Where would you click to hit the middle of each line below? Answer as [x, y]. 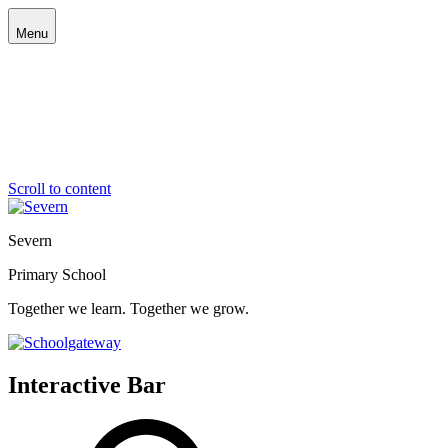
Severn [30, 240]
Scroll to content [59, 188]
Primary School [57, 274]
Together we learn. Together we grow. [128, 308]
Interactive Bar [87, 384]
